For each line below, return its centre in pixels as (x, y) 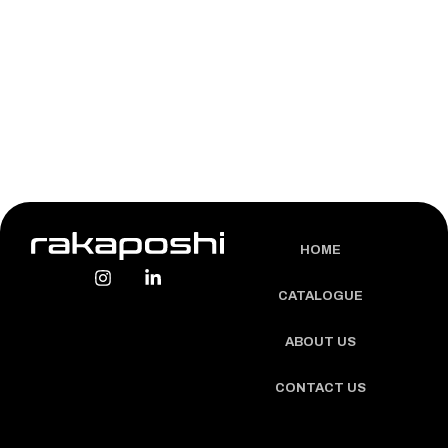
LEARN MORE (224, 17)
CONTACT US (320, 387)
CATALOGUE (320, 295)
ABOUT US (320, 341)
